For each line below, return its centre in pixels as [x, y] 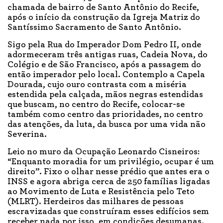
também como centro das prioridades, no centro [105, 115]
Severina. [27, 135]
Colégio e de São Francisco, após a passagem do [104, 65]
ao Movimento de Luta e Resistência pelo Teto [101, 192]
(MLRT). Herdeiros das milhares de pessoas [96, 202]
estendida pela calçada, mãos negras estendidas [105, 95]
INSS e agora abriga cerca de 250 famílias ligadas [109, 182]
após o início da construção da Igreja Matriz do [104, 18]
